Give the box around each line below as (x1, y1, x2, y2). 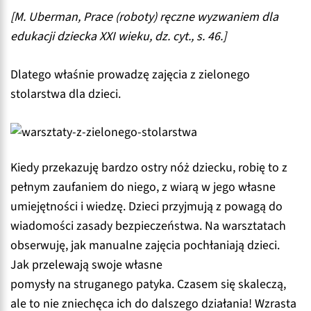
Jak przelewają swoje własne (10, 256, 162, 274)
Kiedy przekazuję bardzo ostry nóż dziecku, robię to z (10, 159, 287, 177)
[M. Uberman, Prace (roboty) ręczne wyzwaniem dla (10, 8, 278, 26)
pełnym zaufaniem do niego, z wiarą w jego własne (10, 178, 276, 196)
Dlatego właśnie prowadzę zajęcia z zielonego (10, 65, 250, 83)
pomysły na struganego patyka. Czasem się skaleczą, (10, 276, 286, 294)
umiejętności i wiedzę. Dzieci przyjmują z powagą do (10, 198, 283, 216)
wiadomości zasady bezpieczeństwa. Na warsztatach (10, 217, 286, 235)
